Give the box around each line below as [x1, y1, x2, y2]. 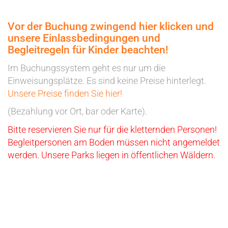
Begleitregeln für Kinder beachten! [8, 44, 168, 56]
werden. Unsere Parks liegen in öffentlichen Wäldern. [8, 149, 215, 160]
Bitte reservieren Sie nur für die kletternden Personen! [8, 124, 217, 135]
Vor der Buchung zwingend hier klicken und [8, 20, 214, 33]
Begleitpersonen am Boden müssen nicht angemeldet [8, 136, 220, 148]
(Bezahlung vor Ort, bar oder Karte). [8, 106, 147, 117]
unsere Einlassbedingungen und [8, 32, 160, 44]
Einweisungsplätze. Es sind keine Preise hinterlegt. [8, 75, 206, 86]
